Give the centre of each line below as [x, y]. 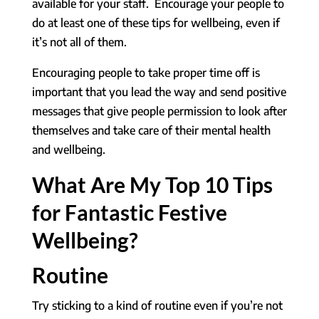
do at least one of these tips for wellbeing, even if [156, 22]
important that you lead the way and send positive [159, 91]
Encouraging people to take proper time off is [146, 72]
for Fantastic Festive [129, 212]
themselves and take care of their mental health [151, 130]
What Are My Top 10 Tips [152, 184]
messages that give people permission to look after [159, 111]
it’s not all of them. [80, 42]
